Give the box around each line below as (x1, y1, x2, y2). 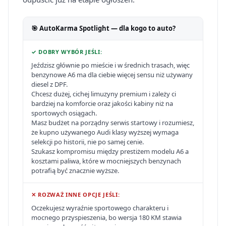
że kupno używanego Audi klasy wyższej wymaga (31, 128, 179, 137)
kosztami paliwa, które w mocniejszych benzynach (31, 156, 181, 165)
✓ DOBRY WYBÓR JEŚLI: (31, 48, 102, 55)
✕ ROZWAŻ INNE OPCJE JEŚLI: (31, 191, 120, 198)
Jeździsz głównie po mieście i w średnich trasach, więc (31, 61, 190, 70)
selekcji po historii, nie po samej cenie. (31, 137, 144, 146)
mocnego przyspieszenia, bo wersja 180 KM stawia (31, 213, 182, 222)
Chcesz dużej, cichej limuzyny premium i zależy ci (31, 89, 176, 98)
